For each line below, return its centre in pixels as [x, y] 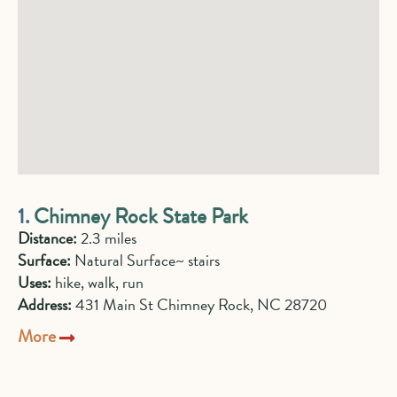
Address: [45, 304]
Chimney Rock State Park [141, 216]
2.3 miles [107, 238]
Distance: [47, 238]
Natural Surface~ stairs [145, 260]
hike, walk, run [97, 282]
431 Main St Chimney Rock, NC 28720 [199, 304]
